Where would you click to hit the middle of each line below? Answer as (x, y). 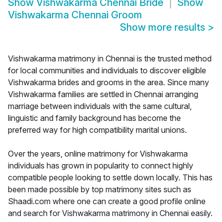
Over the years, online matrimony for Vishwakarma (98, 154)
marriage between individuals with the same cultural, (100, 106)
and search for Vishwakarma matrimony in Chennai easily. (110, 213)
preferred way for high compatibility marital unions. (97, 130)
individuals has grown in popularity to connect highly (101, 166)
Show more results (164, 28)
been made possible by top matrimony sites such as (100, 190)
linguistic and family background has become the (94, 118)
